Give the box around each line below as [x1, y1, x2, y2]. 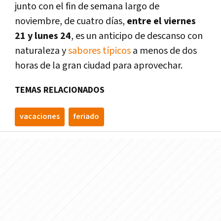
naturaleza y [15, 44, 66, 57]
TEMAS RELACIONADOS [15, 84, 105, 96]
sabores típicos [66, 44, 131, 57]
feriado [74, 111, 99, 122]
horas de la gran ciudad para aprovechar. [15, 59, 183, 72]
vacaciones [20, 111, 60, 122]
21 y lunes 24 [15, 29, 71, 42]
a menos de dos [131, 44, 197, 57]
